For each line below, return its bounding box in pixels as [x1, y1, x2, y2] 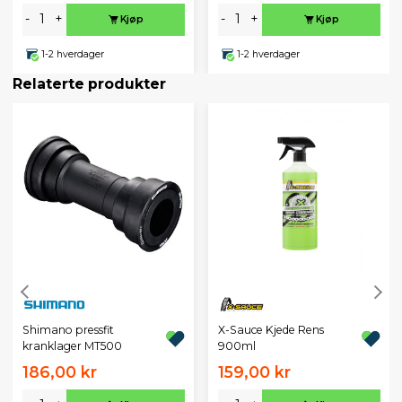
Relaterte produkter [13, 74, 166, 92]
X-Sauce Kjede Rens [217, 322, 324, 336]
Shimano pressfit [22, 323, 114, 336]
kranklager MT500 [22, 339, 122, 353]
